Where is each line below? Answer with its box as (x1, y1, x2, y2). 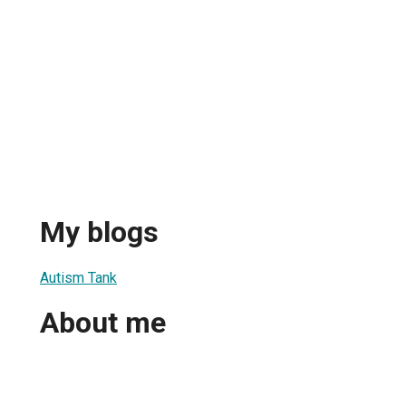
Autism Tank (40, 268, 117, 286)
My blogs (40, 215, 159, 250)
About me (40, 305, 166, 341)
